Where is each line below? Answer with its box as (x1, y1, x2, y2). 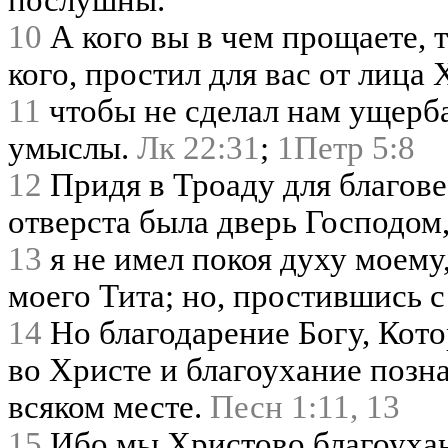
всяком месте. (8, 389, 210, 426)
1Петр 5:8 (277, 130, 415, 167)
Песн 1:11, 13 (210, 389, 400, 426)
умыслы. (8, 130, 137, 167)
